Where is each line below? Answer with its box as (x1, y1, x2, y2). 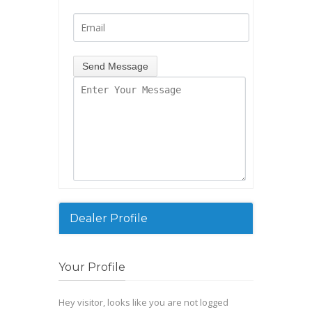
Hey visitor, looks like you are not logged (58, 296, 228, 309)
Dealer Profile (70, 212, 148, 225)
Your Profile (58, 260, 125, 274)
